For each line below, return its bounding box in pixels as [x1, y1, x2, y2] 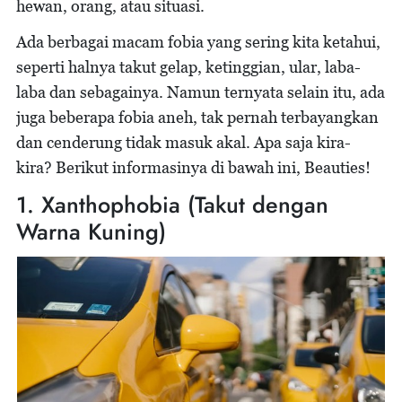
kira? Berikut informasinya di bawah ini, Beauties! [16, 158, 371, 177]
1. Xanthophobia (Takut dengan [16, 188, 328, 221]
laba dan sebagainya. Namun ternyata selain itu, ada [16, 83, 385, 101]
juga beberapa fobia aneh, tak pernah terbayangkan [16, 108, 379, 127]
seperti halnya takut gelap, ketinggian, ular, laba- [16, 57, 361, 76]
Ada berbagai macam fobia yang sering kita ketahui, [16, 32, 380, 51]
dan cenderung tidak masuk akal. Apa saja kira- [16, 133, 351, 152]
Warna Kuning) [16, 215, 166, 248]
